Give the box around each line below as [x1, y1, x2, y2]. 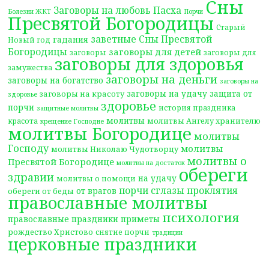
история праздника [159, 103, 236, 112]
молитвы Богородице [8, 122, 192, 145]
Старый [216, 22, 246, 32]
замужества [8, 62, 53, 72]
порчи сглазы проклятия [119, 184, 238, 197]
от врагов [76, 185, 117, 196]
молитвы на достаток [116, 159, 186, 167]
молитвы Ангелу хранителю [147, 115, 261, 126]
